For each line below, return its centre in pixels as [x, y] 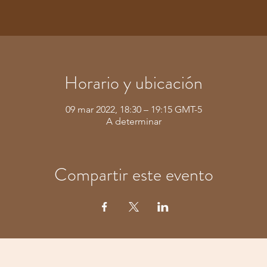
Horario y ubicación [133, 83]
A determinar [133, 121]
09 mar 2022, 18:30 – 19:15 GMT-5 [133, 109]
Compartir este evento [133, 175]
